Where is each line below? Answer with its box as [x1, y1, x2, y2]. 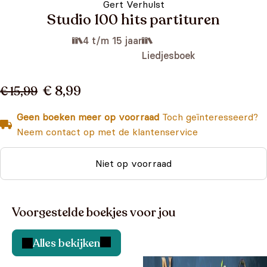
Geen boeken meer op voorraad [17, 111, 159, 123]
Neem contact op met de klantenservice [17, 126, 198, 138]
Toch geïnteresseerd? [159, 111, 258, 123]
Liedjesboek [141, 49, 195, 61]
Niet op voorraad [95, 157, 172, 169]
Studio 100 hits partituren [47, 10, 220, 30]
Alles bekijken [33, 235, 100, 250]
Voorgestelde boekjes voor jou [12, 204, 175, 221]
